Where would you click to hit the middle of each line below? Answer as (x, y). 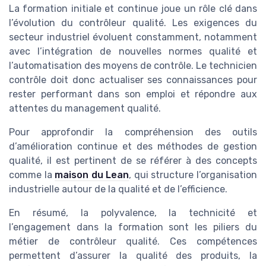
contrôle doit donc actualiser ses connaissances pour (133, 80)
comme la (32, 175)
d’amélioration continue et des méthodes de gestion (133, 146)
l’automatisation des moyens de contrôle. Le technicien (133, 65)
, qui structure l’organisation (193, 175)
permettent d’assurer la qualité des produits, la (133, 255)
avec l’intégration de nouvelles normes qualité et (133, 51)
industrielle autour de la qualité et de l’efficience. (118, 189)
